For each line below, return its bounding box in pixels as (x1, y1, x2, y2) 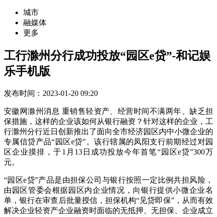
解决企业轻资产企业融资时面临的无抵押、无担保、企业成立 (4, 206, 213, 215)
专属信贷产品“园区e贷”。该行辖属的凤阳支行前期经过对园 (4, 137, 213, 146)
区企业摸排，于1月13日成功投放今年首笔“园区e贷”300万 (4, 147, 213, 156)
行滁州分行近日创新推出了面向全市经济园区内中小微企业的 (4, 127, 213, 136)
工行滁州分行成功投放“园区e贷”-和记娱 (4, 49, 211, 62)
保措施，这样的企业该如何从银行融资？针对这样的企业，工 (4, 117, 213, 125)
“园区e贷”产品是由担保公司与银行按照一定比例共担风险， (4, 175, 213, 184)
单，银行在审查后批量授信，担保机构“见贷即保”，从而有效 (4, 196, 213, 204)
